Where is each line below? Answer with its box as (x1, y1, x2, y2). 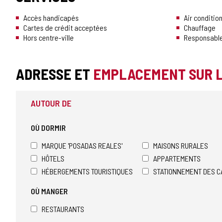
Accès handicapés (23, 13, 79, 23)
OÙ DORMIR (31, 123, 66, 133)
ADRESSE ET (16, 65, 93, 83)
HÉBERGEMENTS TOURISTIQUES (42, 166, 133, 176)
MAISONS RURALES (153, 141, 208, 151)
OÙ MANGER (31, 186, 68, 196)
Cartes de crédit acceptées (23, 23, 107, 33)
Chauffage (184, 23, 216, 33)
